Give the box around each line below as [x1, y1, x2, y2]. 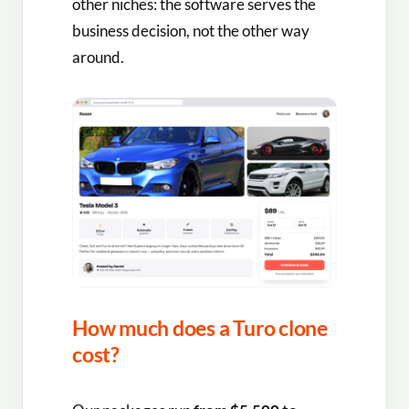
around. [72, 47, 124, 68]
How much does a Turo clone [72, 315, 328, 341]
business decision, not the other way [72, 21, 309, 41]
